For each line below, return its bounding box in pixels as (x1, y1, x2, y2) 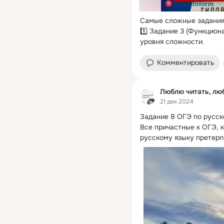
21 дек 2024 (160, 97, 193, 106)
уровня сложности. (140, 36, 204, 46)
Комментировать (157, 57, 214, 67)
